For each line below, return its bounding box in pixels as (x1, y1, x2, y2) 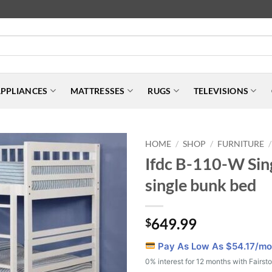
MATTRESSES (70, 86, 125, 96)
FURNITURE (217, 138, 265, 149)
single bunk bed (145, 174, 256, 195)
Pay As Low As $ (155, 240, 233, 252)
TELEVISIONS (193, 86, 249, 96)
